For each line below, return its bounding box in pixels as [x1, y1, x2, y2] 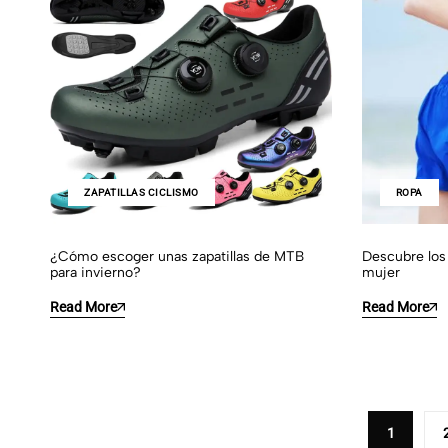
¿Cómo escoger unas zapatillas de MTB [50, 247, 304, 265]
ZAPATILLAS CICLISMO [84, 186, 199, 198]
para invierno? [50, 263, 141, 281]
